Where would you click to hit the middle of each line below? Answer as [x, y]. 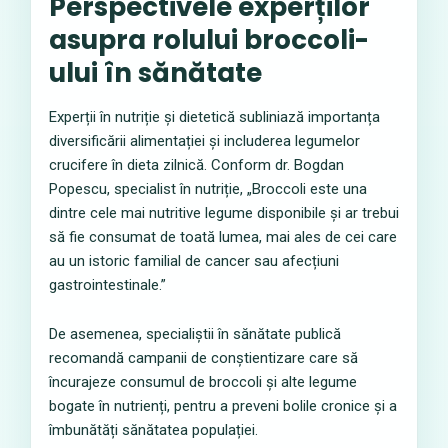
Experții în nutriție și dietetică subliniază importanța [214, 117]
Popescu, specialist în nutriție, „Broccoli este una [208, 189]
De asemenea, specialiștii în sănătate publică [195, 334]
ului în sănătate [155, 73]
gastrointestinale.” [107, 285]
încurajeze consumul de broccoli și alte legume [203, 382]
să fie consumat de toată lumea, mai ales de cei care [223, 237]
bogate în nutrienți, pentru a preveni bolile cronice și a [223, 406]
